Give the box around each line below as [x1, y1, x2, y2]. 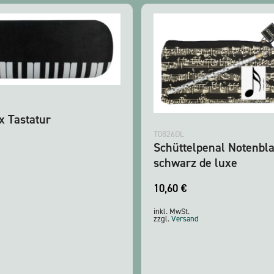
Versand [171, 213, 199, 224]
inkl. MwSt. [154, 206, 190, 217]
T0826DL [154, 128, 184, 141]
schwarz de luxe [154, 155, 237, 171]
